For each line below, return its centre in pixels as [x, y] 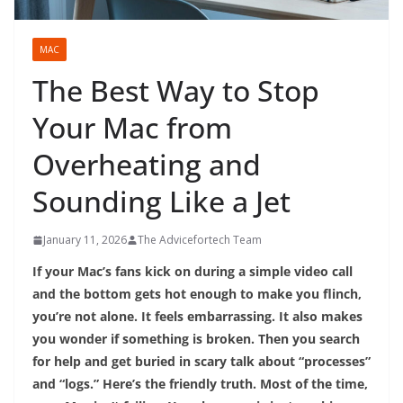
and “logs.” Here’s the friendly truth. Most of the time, [200, 384]
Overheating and [147, 165]
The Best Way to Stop [176, 91]
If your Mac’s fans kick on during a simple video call [193, 272]
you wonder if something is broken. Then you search [196, 339]
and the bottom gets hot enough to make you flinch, [197, 294]
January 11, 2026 [85, 240]
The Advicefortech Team [200, 240]
